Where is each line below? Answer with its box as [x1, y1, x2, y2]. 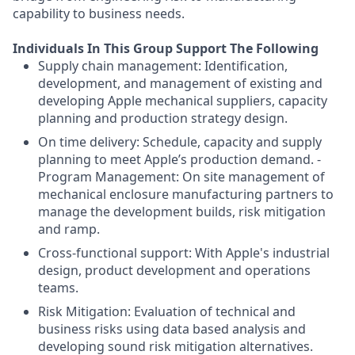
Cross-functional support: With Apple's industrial [38, 244, 330, 261]
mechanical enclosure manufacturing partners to [38, 185, 334, 203]
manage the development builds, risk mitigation [38, 203, 326, 220]
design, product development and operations [38, 261, 311, 279]
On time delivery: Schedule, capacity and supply [38, 133, 322, 151]
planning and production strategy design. [38, 109, 288, 127]
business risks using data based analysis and [38, 320, 306, 338]
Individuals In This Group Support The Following [13, 40, 319, 57]
